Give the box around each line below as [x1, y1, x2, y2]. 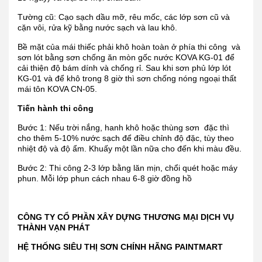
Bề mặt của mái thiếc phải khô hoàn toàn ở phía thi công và [18, 42, 240, 51]
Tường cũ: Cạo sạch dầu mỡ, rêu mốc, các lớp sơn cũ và [18, 12, 230, 22]
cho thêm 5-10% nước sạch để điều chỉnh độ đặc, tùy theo [18, 133, 234, 143]
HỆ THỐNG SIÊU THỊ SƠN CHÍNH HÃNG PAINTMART [18, 242, 223, 251]
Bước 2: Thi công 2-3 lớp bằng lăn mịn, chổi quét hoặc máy [18, 163, 237, 173]
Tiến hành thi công [18, 103, 94, 113]
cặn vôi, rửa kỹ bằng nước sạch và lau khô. [18, 22, 180, 32]
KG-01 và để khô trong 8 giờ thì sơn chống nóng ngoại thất [18, 73, 239, 83]
